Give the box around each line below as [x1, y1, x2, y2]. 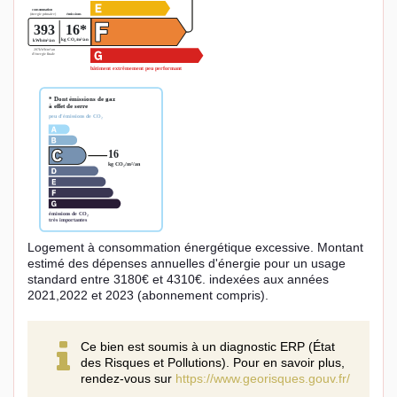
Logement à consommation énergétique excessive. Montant [27, 240, 363, 255]
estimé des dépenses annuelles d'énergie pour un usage [27, 256, 346, 271]
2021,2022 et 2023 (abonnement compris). [27, 288, 269, 303]
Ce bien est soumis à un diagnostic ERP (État [81, 339, 335, 354]
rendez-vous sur [81, 371, 175, 386]
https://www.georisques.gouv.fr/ [175, 371, 350, 386]
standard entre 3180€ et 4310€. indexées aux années [27, 272, 329, 287]
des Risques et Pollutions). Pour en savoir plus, [81, 355, 345, 370]
